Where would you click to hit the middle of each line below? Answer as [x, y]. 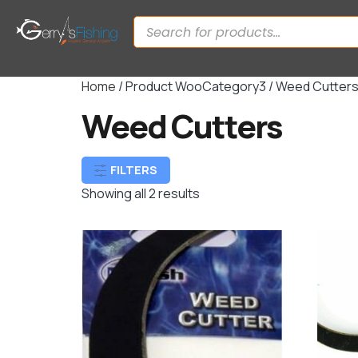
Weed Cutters [182, 126]
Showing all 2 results [141, 193]
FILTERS [134, 170]
